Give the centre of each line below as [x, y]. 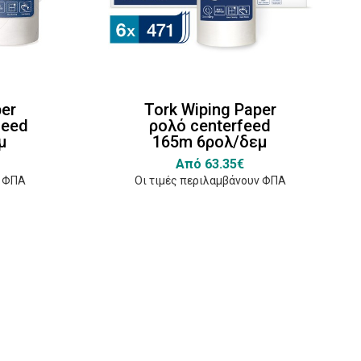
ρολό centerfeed [210, 125]
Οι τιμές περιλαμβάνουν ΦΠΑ [210, 180]
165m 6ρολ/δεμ [210, 141]
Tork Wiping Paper [210, 109]
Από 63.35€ [210, 164]
